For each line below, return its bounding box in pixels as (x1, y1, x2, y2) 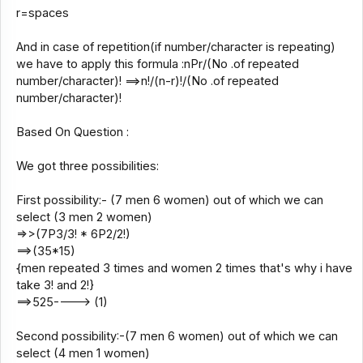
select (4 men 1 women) (15, 345, 150, 361)
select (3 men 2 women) (15, 209, 152, 224)
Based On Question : (15, 124, 129, 139)
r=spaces (15, 5, 69, 20)
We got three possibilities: (15, 158, 159, 173)
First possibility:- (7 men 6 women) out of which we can (15, 192, 323, 207)
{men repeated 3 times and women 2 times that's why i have (15, 260, 352, 275)
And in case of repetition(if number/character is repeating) (15, 39, 335, 54)
